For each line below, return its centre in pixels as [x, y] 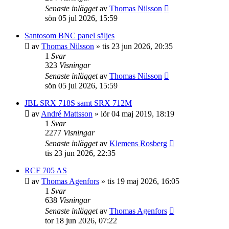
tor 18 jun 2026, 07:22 [81, 221]
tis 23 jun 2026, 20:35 [138, 46]
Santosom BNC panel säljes [70, 36]
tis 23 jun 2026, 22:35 [80, 153]
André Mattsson [67, 114]
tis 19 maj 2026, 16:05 [143, 181]
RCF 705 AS [46, 170]
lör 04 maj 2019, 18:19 [138, 114]
